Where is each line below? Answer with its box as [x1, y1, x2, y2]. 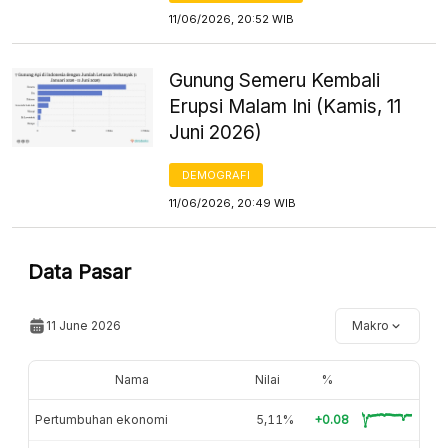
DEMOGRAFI [182, 167, 251, 182]
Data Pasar [28, 259, 131, 284]
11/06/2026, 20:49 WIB [169, 195, 297, 210]
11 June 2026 [46, 317, 121, 333]
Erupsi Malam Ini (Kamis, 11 [169, 94, 402, 118]
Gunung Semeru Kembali [169, 68, 381, 92]
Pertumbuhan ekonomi [35, 411, 168, 427]
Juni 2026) [169, 120, 263, 144]
